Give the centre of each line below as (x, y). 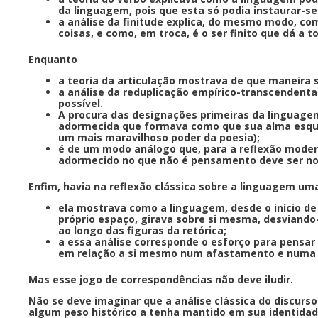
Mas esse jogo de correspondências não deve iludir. (162, 279)
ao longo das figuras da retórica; (144, 230)
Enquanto (54, 59)
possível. (82, 103)
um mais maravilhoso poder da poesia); (160, 137)
